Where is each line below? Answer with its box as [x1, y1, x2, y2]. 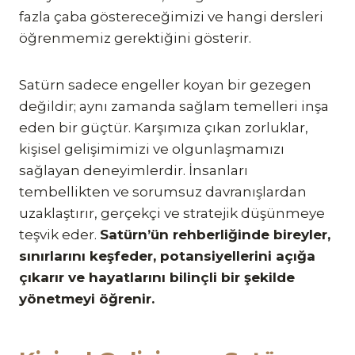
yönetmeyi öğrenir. [19, 290, 155, 307]
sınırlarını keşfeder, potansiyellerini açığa [19, 247, 315, 264]
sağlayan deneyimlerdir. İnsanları [19, 162, 248, 178]
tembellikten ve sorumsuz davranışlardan [19, 183, 307, 200]
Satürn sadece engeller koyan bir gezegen [19, 76, 311, 93]
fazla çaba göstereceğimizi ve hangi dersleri [19, 8, 323, 25]
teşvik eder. [19, 226, 100, 242]
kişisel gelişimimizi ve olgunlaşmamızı [19, 140, 284, 157]
